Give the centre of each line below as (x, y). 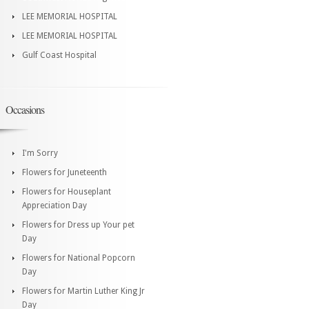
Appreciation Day (54, 205)
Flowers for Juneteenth (64, 172)
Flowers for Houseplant (67, 191)
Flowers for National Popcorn (79, 258)
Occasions (25, 109)
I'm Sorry (40, 153)
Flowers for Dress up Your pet (78, 225)
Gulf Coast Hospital (59, 55)
